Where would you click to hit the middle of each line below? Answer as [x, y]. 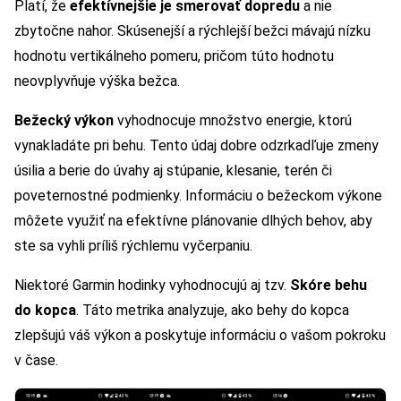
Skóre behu [328, 285]
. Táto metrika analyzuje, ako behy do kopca [213, 310]
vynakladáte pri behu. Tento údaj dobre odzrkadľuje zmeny [196, 145]
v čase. [36, 360]
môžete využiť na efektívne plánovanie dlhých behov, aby [193, 220]
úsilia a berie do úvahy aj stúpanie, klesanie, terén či [173, 170]
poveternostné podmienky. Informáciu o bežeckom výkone [198, 195]
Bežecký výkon [64, 120]
